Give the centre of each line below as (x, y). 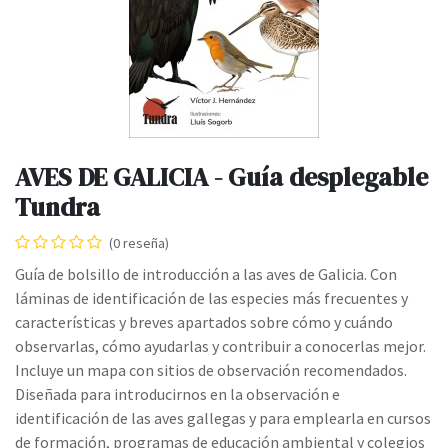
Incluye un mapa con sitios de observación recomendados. (211, 370)
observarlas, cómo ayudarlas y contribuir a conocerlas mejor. (220, 346)
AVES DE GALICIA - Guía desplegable (221, 177)
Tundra (57, 207)
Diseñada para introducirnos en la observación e (177, 394)
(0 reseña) (139, 243)
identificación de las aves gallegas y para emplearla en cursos (223, 418)
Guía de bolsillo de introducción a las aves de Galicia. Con (206, 274)
